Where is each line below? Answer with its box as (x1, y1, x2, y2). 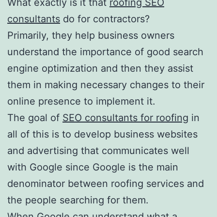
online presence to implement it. (7, 95, 155, 107)
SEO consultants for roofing (62, 111, 188, 124)
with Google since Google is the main (7, 161, 178, 173)
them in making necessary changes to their (7, 78, 204, 91)
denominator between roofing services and (7, 177, 204, 189)
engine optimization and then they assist (7, 62, 193, 74)
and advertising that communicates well (7, 144, 189, 156)
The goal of (7, 111, 62, 124)
